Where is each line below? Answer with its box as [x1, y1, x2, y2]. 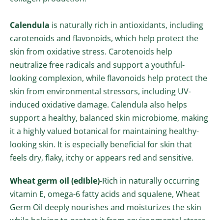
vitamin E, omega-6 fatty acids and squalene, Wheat [10, 189, 200, 200]
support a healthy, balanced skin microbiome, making [10, 112, 208, 124]
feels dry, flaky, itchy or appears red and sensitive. [10, 152, 193, 164]
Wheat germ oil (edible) [10, 175, 100, 187]
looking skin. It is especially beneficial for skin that [10, 139, 192, 150]
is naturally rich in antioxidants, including [50, 20, 203, 31]
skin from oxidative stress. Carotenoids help [10, 46, 172, 57]
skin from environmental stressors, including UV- [10, 86, 191, 97]
